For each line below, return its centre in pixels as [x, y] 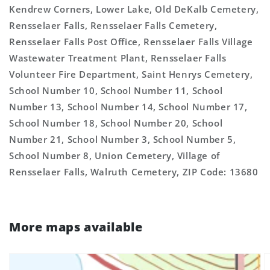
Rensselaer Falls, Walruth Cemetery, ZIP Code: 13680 [134, 172]
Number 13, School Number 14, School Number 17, [128, 107]
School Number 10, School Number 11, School [116, 90]
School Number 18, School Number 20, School [116, 123]
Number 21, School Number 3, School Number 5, [123, 139]
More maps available [76, 227]
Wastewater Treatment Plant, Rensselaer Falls [118, 58]
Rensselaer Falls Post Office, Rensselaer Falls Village [131, 42]
